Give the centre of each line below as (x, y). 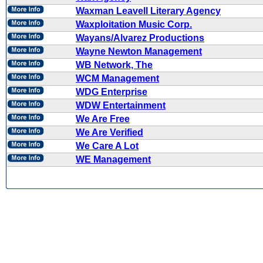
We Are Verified (109, 132)
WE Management (113, 159)
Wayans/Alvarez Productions (140, 38)
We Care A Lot (107, 146)
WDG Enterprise (112, 92)
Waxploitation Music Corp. (134, 24)
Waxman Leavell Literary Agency (148, 11)
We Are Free (103, 119)
